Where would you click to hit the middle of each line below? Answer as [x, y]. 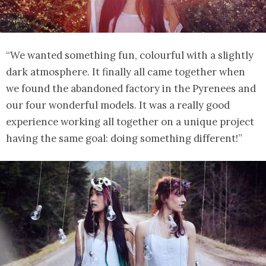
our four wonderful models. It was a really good [118, 105]
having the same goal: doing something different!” [124, 138]
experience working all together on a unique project [130, 121]
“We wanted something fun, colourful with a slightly [130, 55]
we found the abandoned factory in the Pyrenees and [131, 88]
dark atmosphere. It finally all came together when [126, 72]
